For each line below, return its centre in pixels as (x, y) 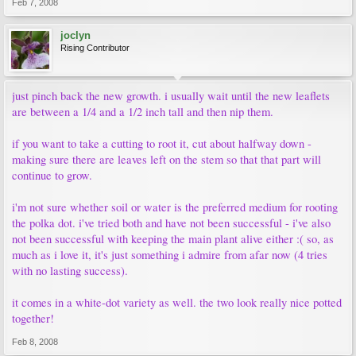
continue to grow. (52, 175)
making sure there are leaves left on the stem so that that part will (166, 159)
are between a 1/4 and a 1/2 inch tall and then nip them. (143, 112)
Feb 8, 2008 (35, 342)
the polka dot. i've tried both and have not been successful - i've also (171, 223)
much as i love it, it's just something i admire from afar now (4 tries (170, 255)
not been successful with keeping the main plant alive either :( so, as (173, 239)
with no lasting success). (70, 271)
